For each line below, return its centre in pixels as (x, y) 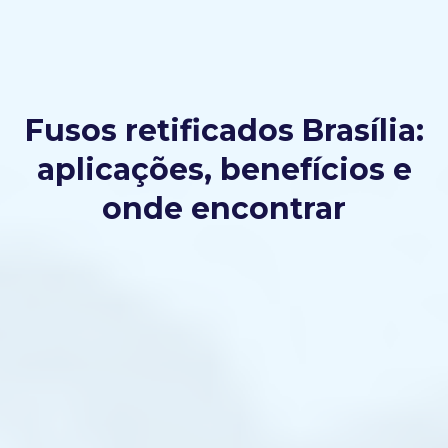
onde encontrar (224, 208)
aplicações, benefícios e (224, 169)
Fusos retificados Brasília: (224, 130)
